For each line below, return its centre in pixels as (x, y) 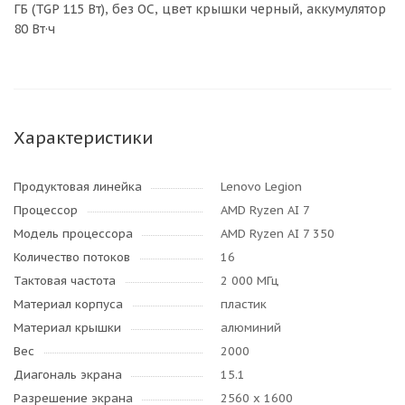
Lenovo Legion (261, 187)
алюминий (251, 328)
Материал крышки (67, 328)
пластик (244, 304)
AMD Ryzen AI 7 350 (278, 234)
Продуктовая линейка (78, 187)
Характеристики (83, 137)
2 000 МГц (250, 281)
